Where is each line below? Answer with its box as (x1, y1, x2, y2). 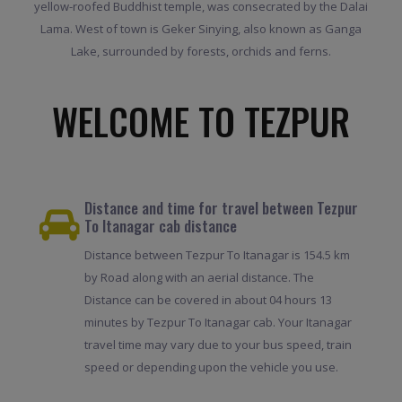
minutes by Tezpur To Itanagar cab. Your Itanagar (83, 314, 352, 331)
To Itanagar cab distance (83, 214, 237, 238)
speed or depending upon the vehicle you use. (83, 359, 338, 376)
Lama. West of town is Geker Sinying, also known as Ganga (40, 20, 362, 37)
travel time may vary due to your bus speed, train (83, 336, 352, 354)
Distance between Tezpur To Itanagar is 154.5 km (83, 247, 350, 264)
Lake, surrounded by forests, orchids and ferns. (71, 42, 331, 59)
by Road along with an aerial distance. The (83, 269, 314, 286)
